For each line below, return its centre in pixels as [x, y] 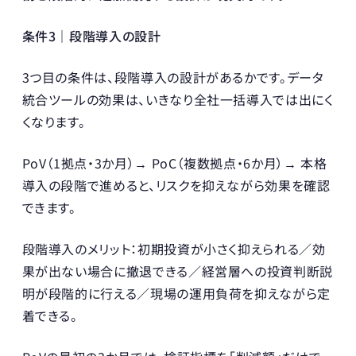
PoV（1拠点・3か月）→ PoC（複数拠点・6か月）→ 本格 [174, 163]
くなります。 [54, 121]
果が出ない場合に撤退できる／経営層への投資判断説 [177, 271]
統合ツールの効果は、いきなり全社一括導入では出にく [178, 99]
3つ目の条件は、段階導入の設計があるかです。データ [173, 77]
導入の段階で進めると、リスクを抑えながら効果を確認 [176, 185]
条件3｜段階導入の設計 [91, 35]
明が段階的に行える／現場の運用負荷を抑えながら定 [176, 293]
